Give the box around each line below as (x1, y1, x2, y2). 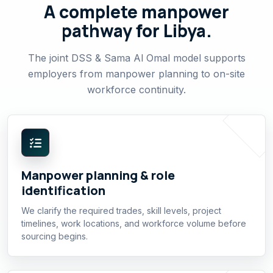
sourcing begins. (21, 231, 88, 241)
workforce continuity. (87, 83, 186, 96)
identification (21, 182, 105, 199)
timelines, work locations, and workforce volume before (21, 218, 246, 229)
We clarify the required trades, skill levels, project (21, 205, 221, 216)
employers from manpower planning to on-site (28, 68, 245, 80)
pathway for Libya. (61, 19, 212, 42)
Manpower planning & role (21, 167, 175, 183)
